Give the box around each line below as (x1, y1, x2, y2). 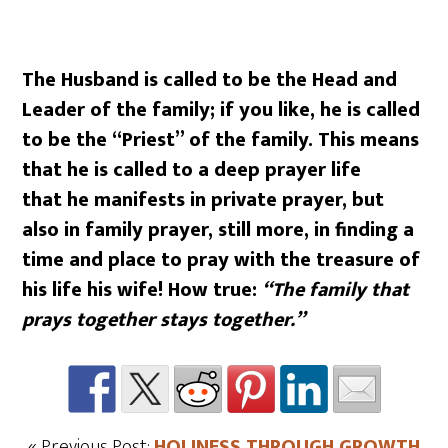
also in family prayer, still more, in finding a (22, 212, 415, 247)
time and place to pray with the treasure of (22, 242, 421, 277)
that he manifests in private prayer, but (22, 182, 385, 217)
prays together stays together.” (22, 302, 306, 337)
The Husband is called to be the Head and (22, 62, 398, 97)
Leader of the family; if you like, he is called (22, 92, 421, 127)
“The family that (262, 272, 410, 307)
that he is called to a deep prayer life (22, 152, 362, 187)
